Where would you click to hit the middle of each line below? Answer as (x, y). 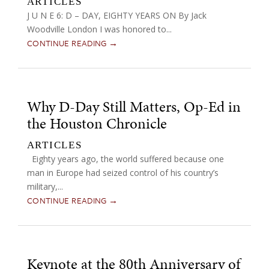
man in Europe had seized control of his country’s (122, 173)
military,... (45, 186)
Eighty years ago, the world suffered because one (125, 159)
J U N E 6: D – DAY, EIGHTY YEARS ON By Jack (116, 15)
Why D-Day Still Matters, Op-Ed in (134, 107)
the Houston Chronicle (97, 123)
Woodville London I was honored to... (99, 29)
